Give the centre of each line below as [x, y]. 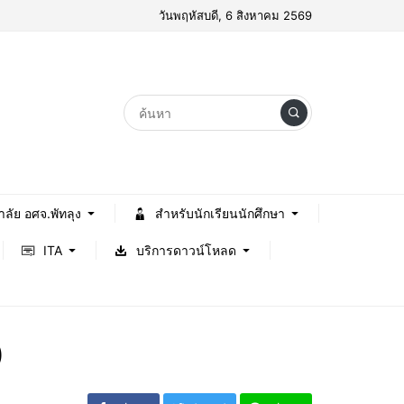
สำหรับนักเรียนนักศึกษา [220, 213]
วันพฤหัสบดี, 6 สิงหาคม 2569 [235, 15]
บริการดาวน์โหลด [186, 250]
